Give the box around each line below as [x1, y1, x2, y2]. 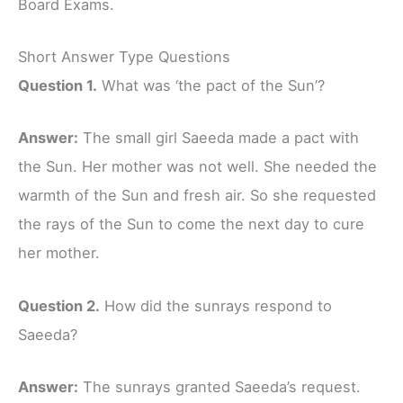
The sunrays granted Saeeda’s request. [78, 377, 361, 396]
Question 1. [18, 76, 97, 95]
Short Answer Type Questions [18, 48, 230, 67]
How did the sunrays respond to [100, 296, 332, 315]
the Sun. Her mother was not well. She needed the [18, 157, 377, 176]
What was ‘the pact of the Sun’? [97, 76, 325, 95]
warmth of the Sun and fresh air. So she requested [18, 186, 376, 205]
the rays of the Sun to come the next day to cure [18, 215, 364, 234]
